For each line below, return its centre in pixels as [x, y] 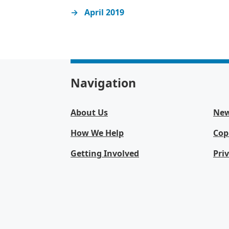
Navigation [103, 83]
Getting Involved [105, 153]
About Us [89, 112]
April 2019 [105, 13]
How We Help [97, 133]
